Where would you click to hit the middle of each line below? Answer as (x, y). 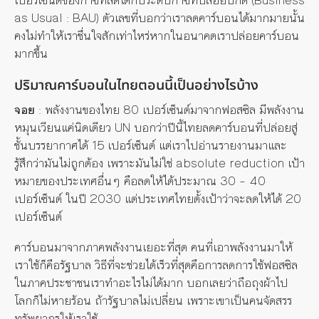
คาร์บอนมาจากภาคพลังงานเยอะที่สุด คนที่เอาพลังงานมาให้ (153, 247)
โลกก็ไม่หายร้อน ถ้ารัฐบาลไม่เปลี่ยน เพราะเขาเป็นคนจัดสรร (153, 301)
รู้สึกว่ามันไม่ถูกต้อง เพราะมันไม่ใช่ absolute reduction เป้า (159, 163)
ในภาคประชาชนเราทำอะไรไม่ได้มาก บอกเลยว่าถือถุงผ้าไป (151, 283)
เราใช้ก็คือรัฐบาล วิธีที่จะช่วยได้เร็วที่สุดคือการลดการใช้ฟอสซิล (156, 265)
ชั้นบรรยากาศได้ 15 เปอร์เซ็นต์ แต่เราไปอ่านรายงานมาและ (151, 146)
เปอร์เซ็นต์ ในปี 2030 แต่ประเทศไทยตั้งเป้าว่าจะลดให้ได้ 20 (158, 199)
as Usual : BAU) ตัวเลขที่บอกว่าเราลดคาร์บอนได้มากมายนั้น (159, 17)
